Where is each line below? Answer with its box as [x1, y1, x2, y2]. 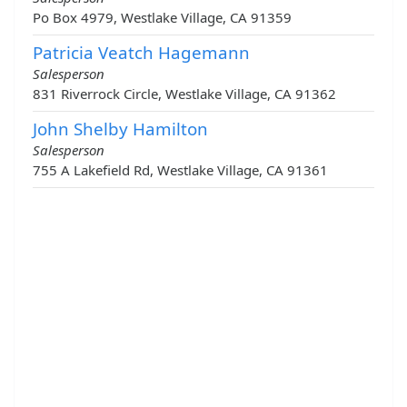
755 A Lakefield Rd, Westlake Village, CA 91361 [33, 161, 328, 180]
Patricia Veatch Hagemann [33, 41, 250, 65]
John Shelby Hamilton [33, 117, 208, 141]
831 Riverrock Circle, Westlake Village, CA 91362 [33, 84, 336, 104]
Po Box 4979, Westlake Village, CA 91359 [33, 8, 292, 27]
